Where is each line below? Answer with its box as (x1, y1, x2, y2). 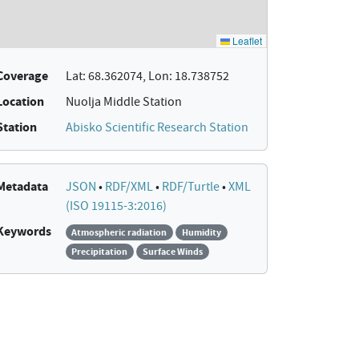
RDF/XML (104, 179, 155, 195)
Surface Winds (142, 245, 203, 258)
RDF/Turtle (161, 179, 222, 195)
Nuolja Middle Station (65, 94, 182, 110)
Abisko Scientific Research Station (65, 119, 248, 135)
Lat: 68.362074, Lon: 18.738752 (65, 68, 229, 84)
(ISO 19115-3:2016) (65, 198, 167, 214)
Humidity (181, 226, 221, 239)
